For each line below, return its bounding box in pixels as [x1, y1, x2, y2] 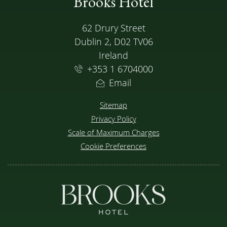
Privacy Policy [91, 113, 136, 124]
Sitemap [100, 100, 127, 110]
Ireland [99, 49, 128, 61]
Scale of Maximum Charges [67, 127, 160, 137]
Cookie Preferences [81, 141, 146, 151]
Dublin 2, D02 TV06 [74, 35, 153, 48]
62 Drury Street [82, 22, 145, 34]
